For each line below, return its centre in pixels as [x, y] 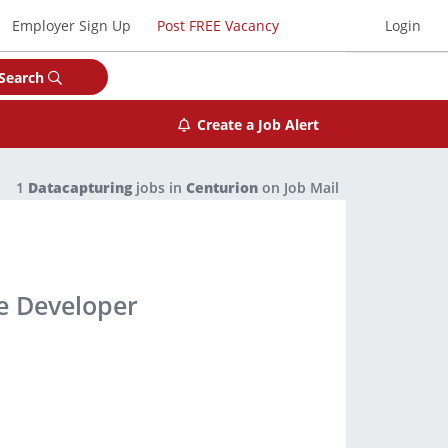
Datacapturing [80, 187]
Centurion [222, 187]
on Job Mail [298, 187]
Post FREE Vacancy [217, 25]
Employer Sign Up [72, 25]
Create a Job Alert [257, 124]
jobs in [159, 187]
